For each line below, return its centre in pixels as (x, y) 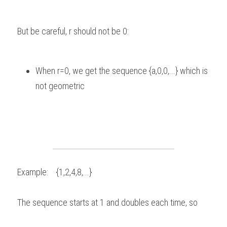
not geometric (61, 86)
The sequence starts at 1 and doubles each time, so (109, 202)
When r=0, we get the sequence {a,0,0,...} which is (122, 71)
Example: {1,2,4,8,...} (55, 172)
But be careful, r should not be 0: (76, 31)
